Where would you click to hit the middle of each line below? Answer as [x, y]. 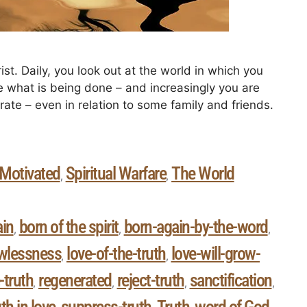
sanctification [231, 281]
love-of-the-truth [116, 254]
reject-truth [150, 281]
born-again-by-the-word [196, 227]
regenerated [75, 281]
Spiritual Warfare [116, 174]
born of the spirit [69, 227]
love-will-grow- [215, 254]
